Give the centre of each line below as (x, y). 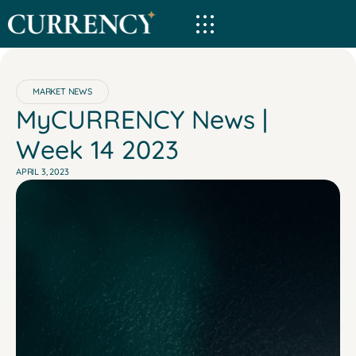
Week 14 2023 (97, 149)
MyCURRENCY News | (142, 119)
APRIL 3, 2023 (43, 172)
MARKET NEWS (62, 91)
